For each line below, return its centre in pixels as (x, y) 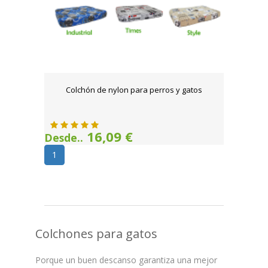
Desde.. (64, 138)
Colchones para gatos (96, 234)
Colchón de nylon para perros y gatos (134, 90)
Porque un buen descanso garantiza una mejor (126, 260)
